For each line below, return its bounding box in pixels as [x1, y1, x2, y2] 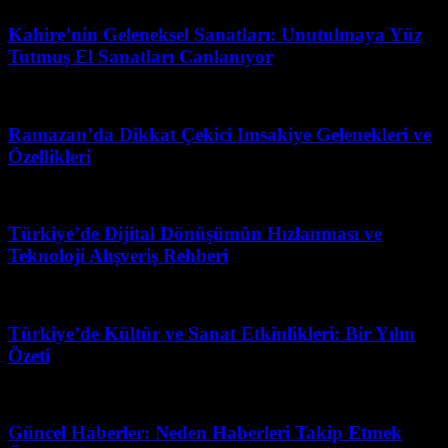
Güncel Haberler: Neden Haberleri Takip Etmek [8, 422, 402, 443]
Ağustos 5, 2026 [8, 186, 112, 204]
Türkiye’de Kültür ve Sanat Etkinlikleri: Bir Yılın [8, 322, 415, 344]
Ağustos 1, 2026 [8, 285, 112, 303]
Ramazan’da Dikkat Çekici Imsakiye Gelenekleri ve [8, 123, 431, 145]
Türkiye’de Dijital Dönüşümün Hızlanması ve [8, 223, 382, 245]
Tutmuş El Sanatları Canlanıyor [8, 46, 273, 68]
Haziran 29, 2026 [8, 385, 118, 403]
